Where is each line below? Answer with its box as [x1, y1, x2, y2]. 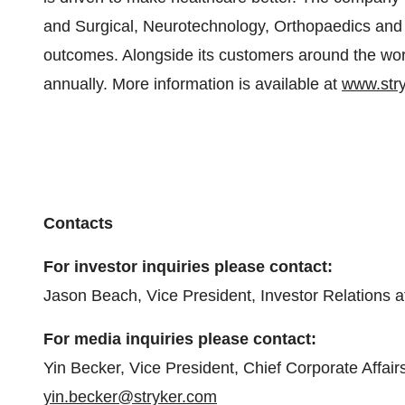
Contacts [43, 214, 113, 232]
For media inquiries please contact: [43, 330, 316, 348]
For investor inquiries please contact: [43, 258, 333, 276]
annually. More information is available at [43, 75, 342, 93]
